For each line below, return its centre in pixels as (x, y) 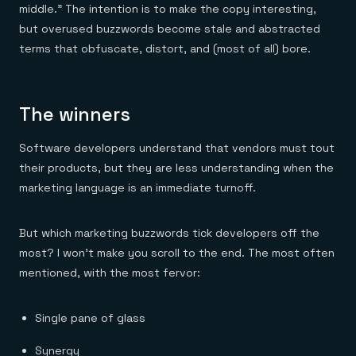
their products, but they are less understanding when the (176, 168)
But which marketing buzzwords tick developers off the (169, 233)
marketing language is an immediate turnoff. (137, 188)
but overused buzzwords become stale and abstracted (170, 29)
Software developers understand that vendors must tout (177, 148)
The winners (75, 114)
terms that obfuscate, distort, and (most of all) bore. (165, 48)
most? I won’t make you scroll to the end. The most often (177, 253)
